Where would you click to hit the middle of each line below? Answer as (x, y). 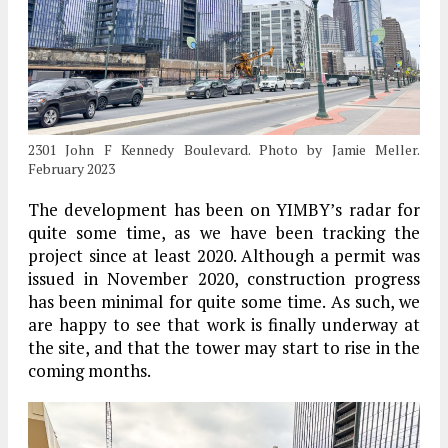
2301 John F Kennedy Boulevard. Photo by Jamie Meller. (224, 149)
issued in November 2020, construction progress (224, 278)
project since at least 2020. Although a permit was (224, 255)
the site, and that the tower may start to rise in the (224, 347)
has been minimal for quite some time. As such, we (224, 301)
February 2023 (71, 168)
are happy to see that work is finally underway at (224, 324)
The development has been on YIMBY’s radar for (224, 209)
